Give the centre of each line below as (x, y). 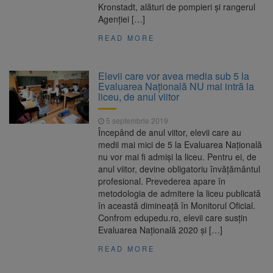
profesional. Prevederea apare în (162, 181)
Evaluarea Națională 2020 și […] (161, 230)
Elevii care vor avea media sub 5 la (174, 76)
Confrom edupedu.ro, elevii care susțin (173, 218)
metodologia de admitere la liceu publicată (180, 193)
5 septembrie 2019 (136, 121)
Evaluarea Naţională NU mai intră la (176, 87)
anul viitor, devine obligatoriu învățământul (179, 169)
